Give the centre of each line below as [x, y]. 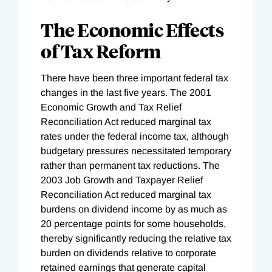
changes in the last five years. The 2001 [126, 92]
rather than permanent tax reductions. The [130, 165]
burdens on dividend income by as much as [134, 209]
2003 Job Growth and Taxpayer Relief [122, 180]
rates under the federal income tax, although [135, 136]
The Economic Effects [132, 29]
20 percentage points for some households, [133, 223]
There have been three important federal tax [134, 78]
